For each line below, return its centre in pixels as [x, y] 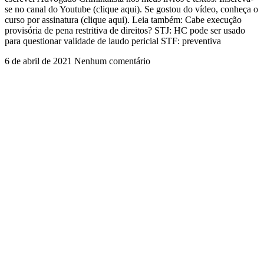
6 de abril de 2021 [39, 61]
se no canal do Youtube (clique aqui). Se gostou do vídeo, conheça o [131, 9]
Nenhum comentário [112, 61]
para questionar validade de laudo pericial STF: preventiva [113, 41]
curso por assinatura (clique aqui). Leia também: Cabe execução [123, 20]
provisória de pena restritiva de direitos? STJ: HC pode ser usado [125, 31]
